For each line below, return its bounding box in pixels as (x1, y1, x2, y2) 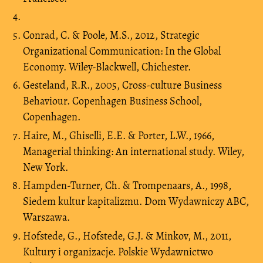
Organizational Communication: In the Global (23, 43, 221, 58)
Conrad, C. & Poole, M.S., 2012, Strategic (23, 28, 200, 42)
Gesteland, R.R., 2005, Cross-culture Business (23, 78, 222, 93)
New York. (23, 160, 68, 174)
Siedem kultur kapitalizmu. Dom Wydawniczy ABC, (23, 194, 249, 209)
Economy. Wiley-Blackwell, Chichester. (23, 59, 191, 74)
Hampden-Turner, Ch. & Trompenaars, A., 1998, (23, 178, 231, 193)
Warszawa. (23, 210, 70, 225)
